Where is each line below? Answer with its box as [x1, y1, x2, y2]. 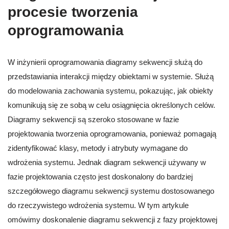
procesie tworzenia [8, 4, 138, 20]
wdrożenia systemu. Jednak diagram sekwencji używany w [8, 158, 206, 167]
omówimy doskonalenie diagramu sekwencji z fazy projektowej [8, 215, 217, 224]
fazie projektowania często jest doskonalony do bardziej [8, 172, 193, 181]
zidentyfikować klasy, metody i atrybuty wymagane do [8, 144, 188, 153]
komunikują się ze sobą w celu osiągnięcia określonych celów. [8, 101, 215, 110]
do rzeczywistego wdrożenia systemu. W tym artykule [8, 201, 189, 210]
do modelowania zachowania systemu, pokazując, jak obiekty [8, 86, 213, 96]
